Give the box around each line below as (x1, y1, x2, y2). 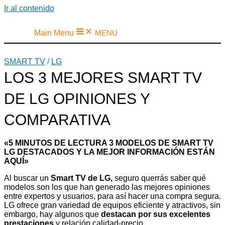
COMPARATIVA (4, 111, 110, 128)
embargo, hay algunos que (4, 210, 101, 218)
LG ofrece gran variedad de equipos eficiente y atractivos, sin (4, 201, 220, 209)
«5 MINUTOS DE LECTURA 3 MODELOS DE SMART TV (4, 139, 213, 147)
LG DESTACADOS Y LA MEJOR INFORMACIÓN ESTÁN (4, 148, 215, 156)
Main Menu (34, 29, 74, 37)
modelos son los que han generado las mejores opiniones (4, 183, 210, 191)
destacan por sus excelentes (101, 210, 210, 218)
